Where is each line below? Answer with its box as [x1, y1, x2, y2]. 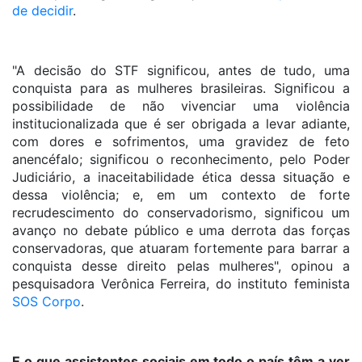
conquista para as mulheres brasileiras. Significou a [12, 80, 350, 96]
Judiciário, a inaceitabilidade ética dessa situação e [12, 169, 350, 185]
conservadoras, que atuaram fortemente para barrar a [12, 240, 350, 256]
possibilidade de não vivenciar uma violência [12, 98, 350, 114]
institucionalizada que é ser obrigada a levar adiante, [12, 116, 350, 132]
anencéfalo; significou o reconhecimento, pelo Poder [12, 151, 350, 167]
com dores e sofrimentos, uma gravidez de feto [12, 133, 350, 149]
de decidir [12, 2, 73, 19]
